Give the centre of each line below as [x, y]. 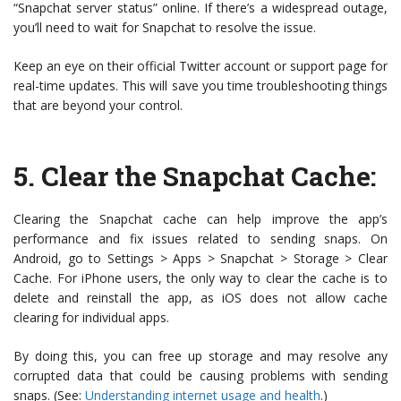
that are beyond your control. [98, 106]
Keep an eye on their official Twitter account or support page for [200, 66]
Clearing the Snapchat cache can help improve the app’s [200, 219]
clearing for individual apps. [91, 318]
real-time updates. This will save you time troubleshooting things [200, 86]
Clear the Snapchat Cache [206, 176]
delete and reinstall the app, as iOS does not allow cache [200, 298]
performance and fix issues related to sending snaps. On [200, 239]
